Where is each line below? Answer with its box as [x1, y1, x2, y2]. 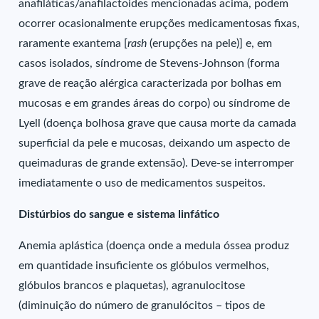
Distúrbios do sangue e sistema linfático [19, 209, 220, 220]
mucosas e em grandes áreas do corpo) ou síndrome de [19, 98, 291, 109]
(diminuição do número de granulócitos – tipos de [19, 300, 266, 311]
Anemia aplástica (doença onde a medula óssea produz [19, 240, 290, 251]
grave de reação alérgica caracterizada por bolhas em [19, 78, 282, 89]
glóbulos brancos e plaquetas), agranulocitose [19, 280, 246, 291]
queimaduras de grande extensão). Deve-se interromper [19, 157, 295, 169]
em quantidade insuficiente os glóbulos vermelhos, [19, 260, 270, 271]
